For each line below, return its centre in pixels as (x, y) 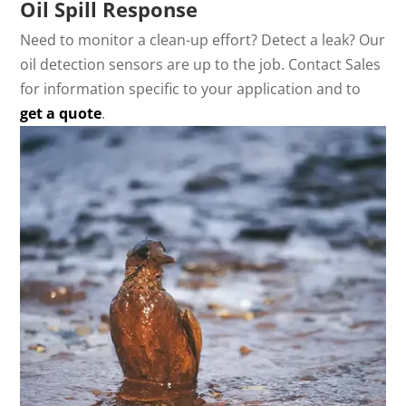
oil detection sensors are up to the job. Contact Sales (201, 65)
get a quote (61, 114)
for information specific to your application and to (191, 89)
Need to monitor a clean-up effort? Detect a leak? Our (203, 40)
